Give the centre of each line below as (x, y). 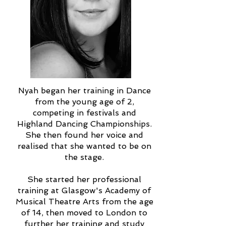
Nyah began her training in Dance (84, 90)
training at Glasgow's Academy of (84, 190)
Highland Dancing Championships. (84, 124)
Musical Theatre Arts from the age (84, 201)
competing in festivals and (84, 112)
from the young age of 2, (84, 101)
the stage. (84, 157)
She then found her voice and (84, 135)
